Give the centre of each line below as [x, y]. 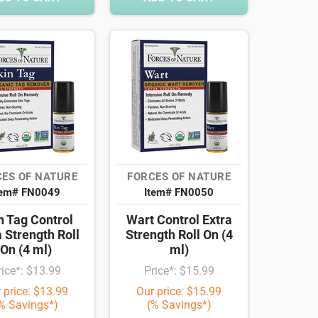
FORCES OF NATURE [179, 177]
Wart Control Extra [179, 220]
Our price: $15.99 [179, 292]
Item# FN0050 [179, 193]
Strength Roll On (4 [179, 235]
